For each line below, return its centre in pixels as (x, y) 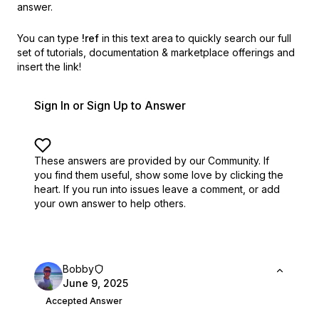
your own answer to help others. (110, 203)
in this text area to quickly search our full (197, 38)
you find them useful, (83, 175)
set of (31, 52)
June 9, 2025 (95, 283)
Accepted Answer (84, 301)
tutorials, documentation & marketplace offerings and (171, 52)
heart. (47, 189)
